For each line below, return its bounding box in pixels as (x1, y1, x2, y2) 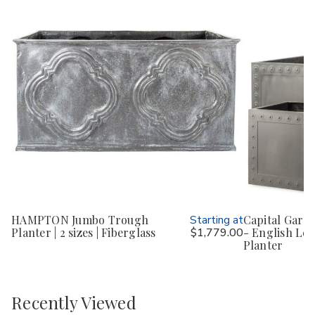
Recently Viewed (11, 290, 136, 314)
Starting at (189, 212, 243, 229)
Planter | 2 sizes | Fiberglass (11, 225, 156, 240)
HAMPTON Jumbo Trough (11, 212, 148, 228)
